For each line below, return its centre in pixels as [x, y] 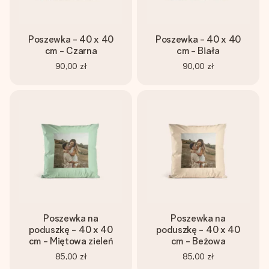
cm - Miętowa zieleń [71, 241]
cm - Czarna [71, 51]
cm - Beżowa [198, 241]
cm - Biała [198, 51]
